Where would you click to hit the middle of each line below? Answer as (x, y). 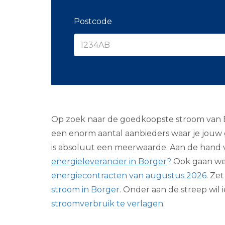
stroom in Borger (85, 190)
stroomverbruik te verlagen (107, 204)
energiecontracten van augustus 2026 (129, 176)
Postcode (93, 21)
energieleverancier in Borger (109, 161)
